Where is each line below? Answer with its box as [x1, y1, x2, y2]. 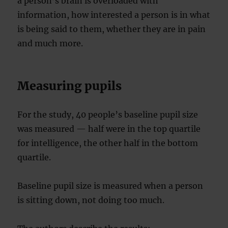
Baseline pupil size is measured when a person [17, 180, 204, 191]
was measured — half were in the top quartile [17, 123, 201, 134]
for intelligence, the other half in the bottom [17, 137, 198, 148]
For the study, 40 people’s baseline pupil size [17, 109, 198, 120]
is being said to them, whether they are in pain [17, 23, 206, 34]
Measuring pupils [17, 78, 122, 93]
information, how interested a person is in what [17, 9, 211, 20]
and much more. [17, 38, 83, 48]
